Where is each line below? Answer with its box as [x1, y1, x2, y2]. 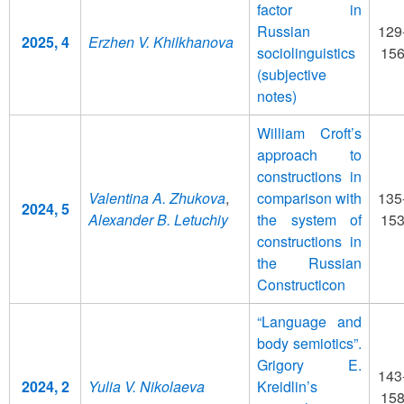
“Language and [257, 310, 362, 332]
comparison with [257, 187, 362, 208]
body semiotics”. [257, 332, 362, 353]
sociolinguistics [257, 41, 355, 63]
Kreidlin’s [257, 375, 317, 397]
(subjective [257, 63, 326, 85]
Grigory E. [257, 353, 362, 375]
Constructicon [257, 273, 345, 295]
